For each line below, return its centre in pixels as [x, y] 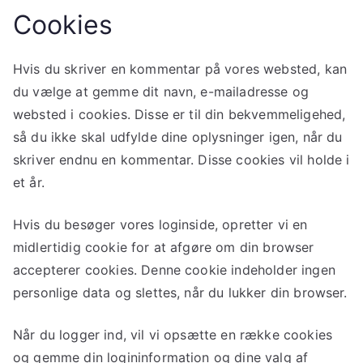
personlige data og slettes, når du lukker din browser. [180, 292]
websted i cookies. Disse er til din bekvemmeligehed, [179, 114]
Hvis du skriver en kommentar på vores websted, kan [180, 68]
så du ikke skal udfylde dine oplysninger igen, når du [178, 137]
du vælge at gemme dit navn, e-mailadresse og [161, 91]
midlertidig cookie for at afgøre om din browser [164, 247]
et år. [29, 182]
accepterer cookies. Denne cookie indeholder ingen [174, 269]
